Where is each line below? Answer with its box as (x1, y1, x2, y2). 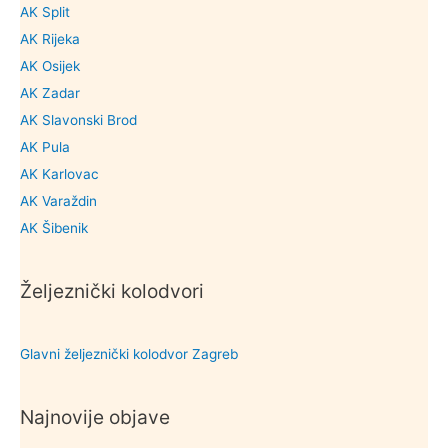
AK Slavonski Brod (20, 111, 137, 128)
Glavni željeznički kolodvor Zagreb (20, 346, 238, 363)
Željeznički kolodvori (20, 278, 204, 303)
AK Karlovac (20, 165, 99, 182)
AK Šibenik (20, 219, 88, 236)
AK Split (20, 3, 70, 20)
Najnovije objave (20, 405, 170, 430)
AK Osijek (20, 57, 80, 74)
